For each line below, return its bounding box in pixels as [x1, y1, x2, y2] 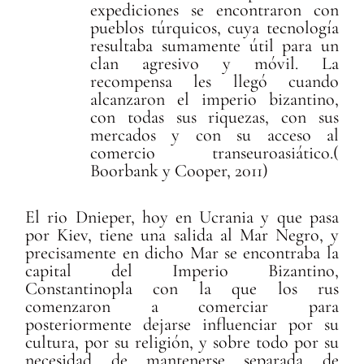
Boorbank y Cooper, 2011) [90, 160, 269, 182]
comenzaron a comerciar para [25, 296, 339, 318]
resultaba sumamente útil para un [90, 35, 339, 57]
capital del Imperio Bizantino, [25, 260, 339, 282]
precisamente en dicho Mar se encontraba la [25, 242, 339, 264]
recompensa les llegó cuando [90, 71, 339, 93]
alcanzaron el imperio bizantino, [90, 89, 339, 110]
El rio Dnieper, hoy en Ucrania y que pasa [25, 206, 339, 228]
